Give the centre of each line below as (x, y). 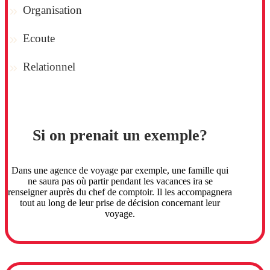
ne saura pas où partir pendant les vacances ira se (120, 181)
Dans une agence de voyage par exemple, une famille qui (120, 171)
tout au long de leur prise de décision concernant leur (120, 203)
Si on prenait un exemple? (120, 135)
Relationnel (49, 67)
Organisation (52, 10)
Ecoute (39, 39)
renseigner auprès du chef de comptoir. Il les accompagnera (120, 192)
